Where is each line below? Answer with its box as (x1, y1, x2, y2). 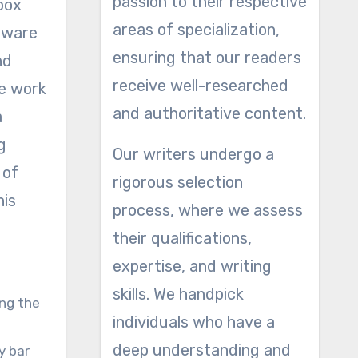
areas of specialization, (112, 20, 280, 39)
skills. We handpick (112, 284, 244, 304)
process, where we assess (112, 201, 303, 220)
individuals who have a (112, 312, 275, 332)
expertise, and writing (112, 257, 272, 276)
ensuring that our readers (112, 48, 301, 67)
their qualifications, (112, 229, 252, 248)
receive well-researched (112, 76, 288, 95)
